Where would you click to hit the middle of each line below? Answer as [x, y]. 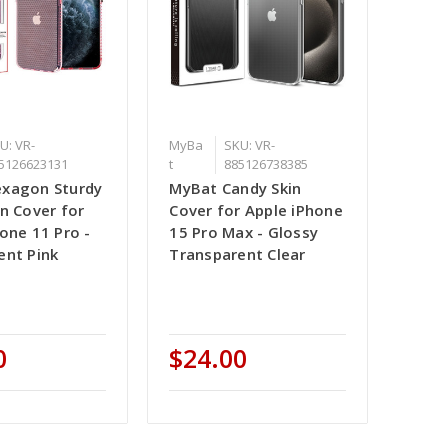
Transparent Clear [237, 254]
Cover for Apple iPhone [256, 210]
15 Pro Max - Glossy [244, 232]
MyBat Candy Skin [235, 188]
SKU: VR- [249, 145]
